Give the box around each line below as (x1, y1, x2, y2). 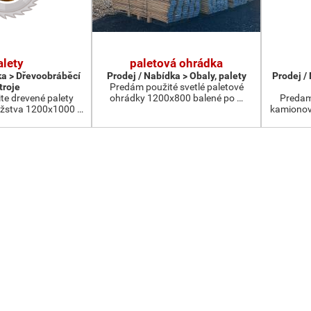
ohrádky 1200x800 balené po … (110, 92, 243, 103)
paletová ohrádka (130, 56, 223, 70)
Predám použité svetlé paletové (109, 81, 244, 92)
